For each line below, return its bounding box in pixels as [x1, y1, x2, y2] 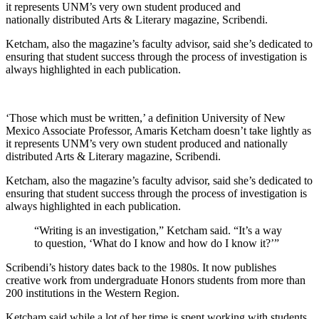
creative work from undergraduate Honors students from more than [6, 273, 305, 286]
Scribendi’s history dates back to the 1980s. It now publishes [6, 261, 276, 273]
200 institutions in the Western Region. [6, 286, 179, 299]
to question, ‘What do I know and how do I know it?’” [34, 236, 279, 249]
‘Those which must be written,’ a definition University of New [6, 111, 286, 124]
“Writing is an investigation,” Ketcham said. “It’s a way [34, 224, 282, 236]
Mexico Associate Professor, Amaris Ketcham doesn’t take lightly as [6, 124, 311, 137]
